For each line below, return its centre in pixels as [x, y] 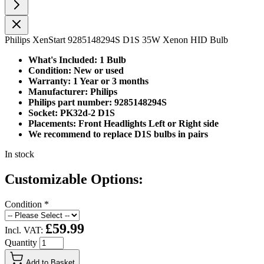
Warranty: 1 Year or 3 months [88, 81]
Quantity [22, 242]
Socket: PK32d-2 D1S [72, 113]
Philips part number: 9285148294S [98, 102]
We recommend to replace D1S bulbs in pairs [118, 134]
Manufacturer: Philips [73, 91]
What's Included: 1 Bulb [77, 60]
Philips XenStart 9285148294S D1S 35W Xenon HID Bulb [116, 39]
